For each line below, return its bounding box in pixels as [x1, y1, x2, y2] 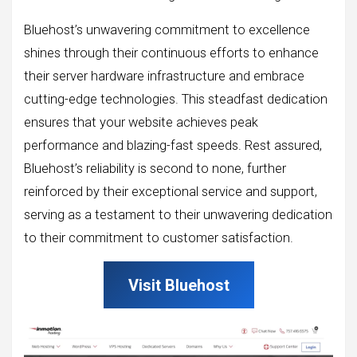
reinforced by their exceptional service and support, [24, 184, 317, 200]
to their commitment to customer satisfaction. [24, 230, 293, 246]
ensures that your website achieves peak [24, 115, 258, 131]
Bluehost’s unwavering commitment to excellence [24, 22, 310, 38]
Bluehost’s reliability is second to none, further [24, 161, 286, 177]
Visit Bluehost [127, 275, 229, 295]
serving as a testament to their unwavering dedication [24, 207, 332, 223]
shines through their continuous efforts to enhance [24, 45, 319, 61]
